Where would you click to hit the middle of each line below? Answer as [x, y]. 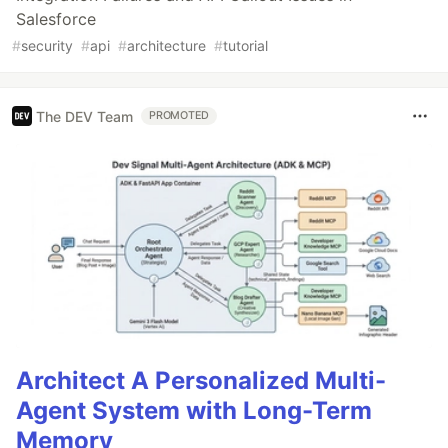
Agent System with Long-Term [194, 411]
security [47, 46]
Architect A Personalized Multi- [201, 381]
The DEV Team [84, 116]
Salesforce [56, 19]
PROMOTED [179, 116]
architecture [166, 46]
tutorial [245, 46]
